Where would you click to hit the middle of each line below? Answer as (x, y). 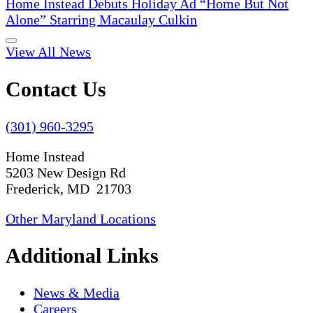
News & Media (77, 293)
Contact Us (56, 89)
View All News (48, 51)
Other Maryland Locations (81, 218)
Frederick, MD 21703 (68, 188)
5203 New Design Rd (66, 172)
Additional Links (82, 256)
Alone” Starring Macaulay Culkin (101, 19)
